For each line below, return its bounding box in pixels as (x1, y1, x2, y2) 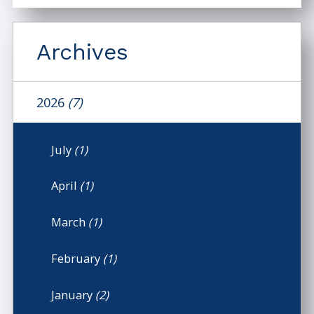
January (51, 286, 96, 303)
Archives (36, 38, 128, 65)
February (51, 250, 104, 267)
